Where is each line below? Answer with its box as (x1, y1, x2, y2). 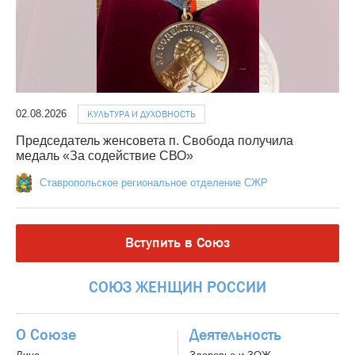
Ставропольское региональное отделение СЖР (39, 177, 268, 189)
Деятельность (189, 325, 281, 345)
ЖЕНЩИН (136, 277, 203, 298)
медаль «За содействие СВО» (16, 149, 193, 163)
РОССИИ (207, 277, 266, 298)
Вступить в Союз (125, 234, 230, 253)
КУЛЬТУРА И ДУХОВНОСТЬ (87, 108, 196, 121)
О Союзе (16, 325, 76, 345)
